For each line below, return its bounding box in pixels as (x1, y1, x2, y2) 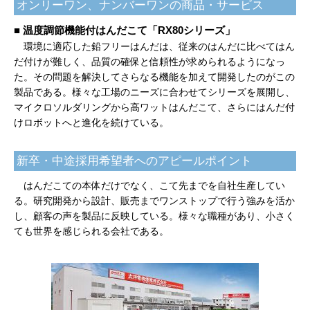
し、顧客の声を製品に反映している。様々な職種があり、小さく (14, 210, 295, 221)
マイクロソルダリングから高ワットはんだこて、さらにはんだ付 (14, 101, 295, 113)
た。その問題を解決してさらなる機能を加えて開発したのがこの (14, 71, 295, 82)
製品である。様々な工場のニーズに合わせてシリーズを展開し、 (14, 86, 295, 98)
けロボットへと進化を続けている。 (14, 116, 169, 128)
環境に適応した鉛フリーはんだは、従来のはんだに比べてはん (24, 40, 295, 52)
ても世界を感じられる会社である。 (14, 225, 169, 237)
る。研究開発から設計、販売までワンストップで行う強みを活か (14, 194, 295, 206)
